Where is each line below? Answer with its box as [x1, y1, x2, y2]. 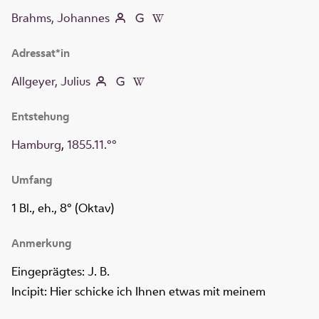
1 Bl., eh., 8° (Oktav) [11, 200, 114, 216]
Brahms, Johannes [11, 10, 110, 26]
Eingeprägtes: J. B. [11, 263, 110, 280]
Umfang [11, 172, 52, 188]
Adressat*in [11, 46, 70, 61]
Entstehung [11, 109, 69, 125]
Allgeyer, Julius [11, 73, 90, 90]
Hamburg [11, 137, 61, 153]
